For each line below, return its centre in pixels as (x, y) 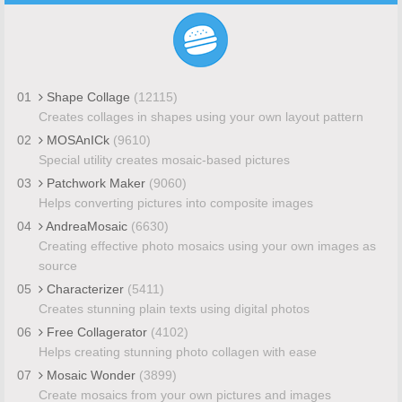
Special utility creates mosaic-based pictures (164, 159)
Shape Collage (88, 96)
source (57, 265)
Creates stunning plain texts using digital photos (174, 308)
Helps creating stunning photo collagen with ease (177, 351)
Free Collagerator (96, 332)
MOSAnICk (78, 140)
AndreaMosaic (87, 226)
